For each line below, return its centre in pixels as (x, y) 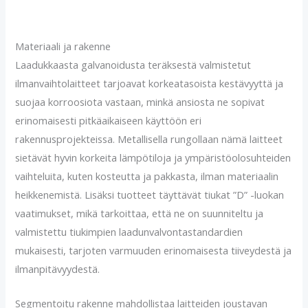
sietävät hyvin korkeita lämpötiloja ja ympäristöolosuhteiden (153, 157)
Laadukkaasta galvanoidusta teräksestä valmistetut (133, 64)
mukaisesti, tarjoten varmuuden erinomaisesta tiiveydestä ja (154, 250)
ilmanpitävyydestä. (58, 268)
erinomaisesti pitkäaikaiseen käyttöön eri (109, 120)
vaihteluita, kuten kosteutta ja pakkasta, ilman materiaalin (147, 176)
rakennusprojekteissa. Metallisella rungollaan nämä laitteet (149, 139)
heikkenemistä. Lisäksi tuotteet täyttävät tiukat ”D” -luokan (150, 194)
